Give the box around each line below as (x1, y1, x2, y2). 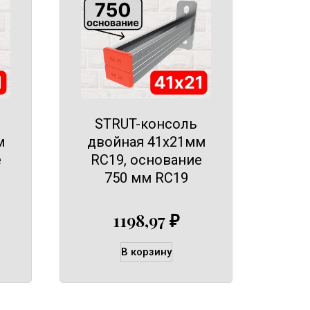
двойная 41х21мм (86, 133, 206, 150)
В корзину (120, 246, 172, 259)
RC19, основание (90, 151, 202, 168)
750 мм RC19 (104, 169, 188, 186)
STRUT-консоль (95, 115, 197, 132)
